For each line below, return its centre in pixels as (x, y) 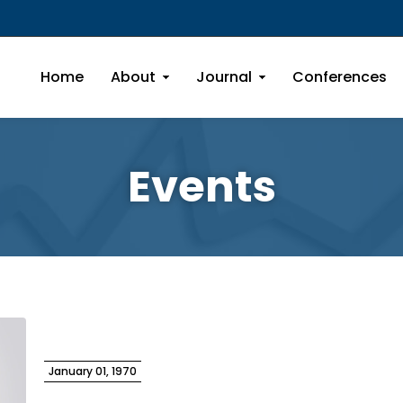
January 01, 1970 (93, 371)
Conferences (340, 77)
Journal (224, 77)
